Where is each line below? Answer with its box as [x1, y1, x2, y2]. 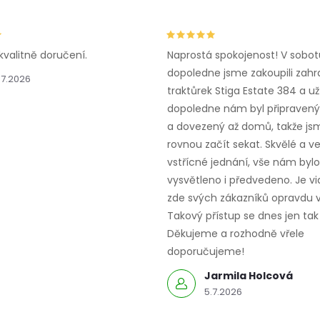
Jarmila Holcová [204, 269, 293, 284]
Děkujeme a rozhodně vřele [167, 226, 304, 241]
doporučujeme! [167, 244, 244, 259]
